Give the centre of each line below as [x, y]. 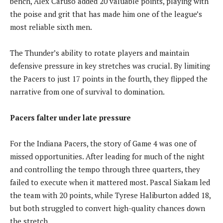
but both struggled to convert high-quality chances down [108, 208]
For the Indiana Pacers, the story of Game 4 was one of [103, 143]
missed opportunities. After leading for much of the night [107, 156]
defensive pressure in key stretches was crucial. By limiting [110, 65]
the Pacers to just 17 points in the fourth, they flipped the [109, 78]
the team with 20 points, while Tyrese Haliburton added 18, [110, 195]
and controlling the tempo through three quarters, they [105, 169]
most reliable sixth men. [51, 27]
